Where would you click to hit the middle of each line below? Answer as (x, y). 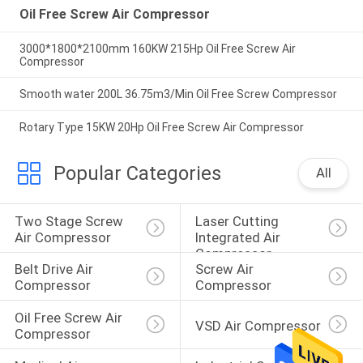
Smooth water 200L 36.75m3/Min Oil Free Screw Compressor (178, 94)
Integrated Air (239, 237)
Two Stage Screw (70, 221)
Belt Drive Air (55, 269)
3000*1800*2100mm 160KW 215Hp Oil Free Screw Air (157, 48)
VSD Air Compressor (258, 326)
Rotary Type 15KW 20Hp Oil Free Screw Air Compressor (161, 128)
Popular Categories (137, 174)
